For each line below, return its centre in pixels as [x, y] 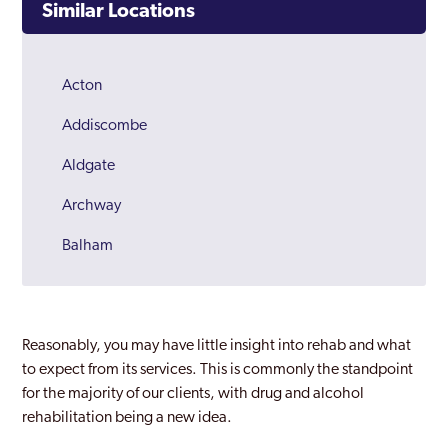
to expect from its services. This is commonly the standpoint [218, 370]
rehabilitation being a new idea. [127, 418]
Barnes [84, 326]
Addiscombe [105, 126]
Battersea [93, 406]
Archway [92, 206]
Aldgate [89, 166]
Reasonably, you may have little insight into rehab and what [217, 346]
